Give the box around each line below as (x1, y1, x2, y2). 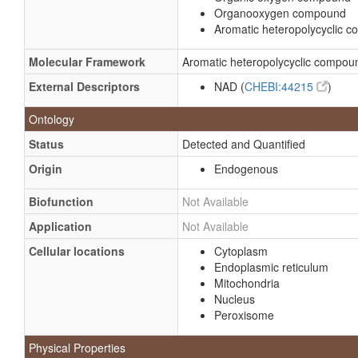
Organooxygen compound (214, 5, 346, 21)
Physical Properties (29, 340, 125, 356)
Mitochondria (214, 275, 280, 291)
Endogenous (214, 161, 278, 177)
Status (29, 136, 64, 152)
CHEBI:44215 (245, 78, 316, 94)
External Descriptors (29, 78, 140, 94)
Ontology (29, 111, 74, 127)
